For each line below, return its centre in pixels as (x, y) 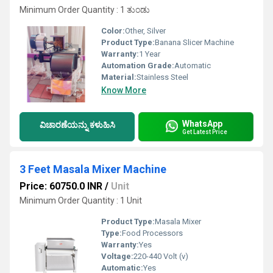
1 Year (150, 54)
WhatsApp (202, 123)
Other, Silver (145, 31)
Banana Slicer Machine (194, 42)
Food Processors (152, 233)
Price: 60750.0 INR (61, 186)
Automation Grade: (138, 66)
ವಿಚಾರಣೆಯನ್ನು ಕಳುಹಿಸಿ (77, 125)
